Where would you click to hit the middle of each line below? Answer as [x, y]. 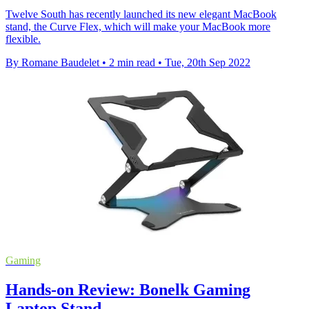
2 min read [132, 62]
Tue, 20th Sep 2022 [208, 62]
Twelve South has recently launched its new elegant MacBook [141, 14]
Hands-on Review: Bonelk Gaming [128, 289]
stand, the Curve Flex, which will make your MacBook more [138, 26]
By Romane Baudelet [52, 62]
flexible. [23, 39]
